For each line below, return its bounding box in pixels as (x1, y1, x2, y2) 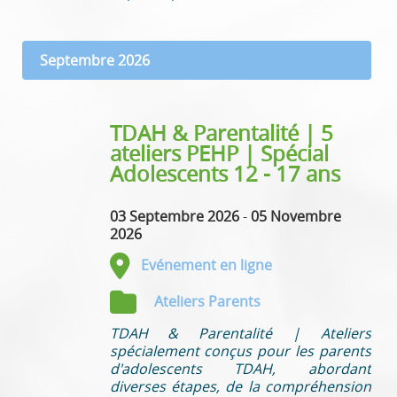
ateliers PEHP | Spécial (109, 138, 329, 167)
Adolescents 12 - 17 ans (109, 159, 340, 188)
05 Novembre (250, 206, 341, 226)
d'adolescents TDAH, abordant (109, 358, 371, 378)
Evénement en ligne (140, 254, 272, 275)
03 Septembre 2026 (109, 206, 239, 226)
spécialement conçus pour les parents (109, 340, 371, 361)
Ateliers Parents (153, 291, 261, 311)
